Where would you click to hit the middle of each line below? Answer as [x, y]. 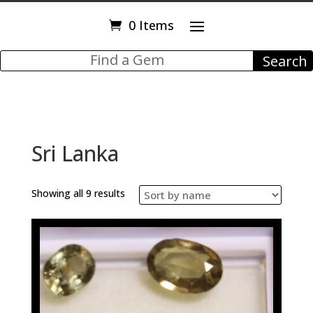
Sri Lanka [75, 153]
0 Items [151, 25]
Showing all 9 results [78, 193]
